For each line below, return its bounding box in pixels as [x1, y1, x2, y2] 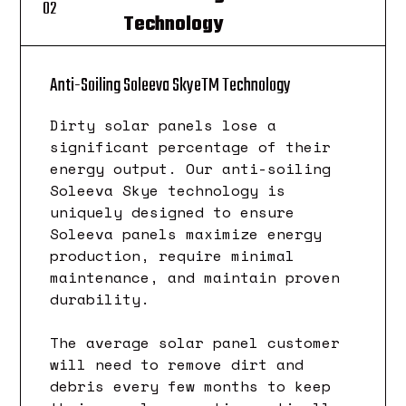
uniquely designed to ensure [50, 201, 295, 224]
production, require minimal [50, 245, 295, 267]
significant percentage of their [50, 136, 332, 159]
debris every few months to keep [50, 375, 332, 398]
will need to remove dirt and [50, 353, 304, 376]
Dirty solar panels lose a [50, 114, 277, 137]
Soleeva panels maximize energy [50, 223, 323, 246]
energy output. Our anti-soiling [50, 158, 332, 180]
